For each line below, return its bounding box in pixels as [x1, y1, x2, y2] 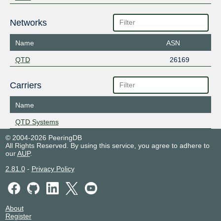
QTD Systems [15, 118, 59, 126]
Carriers [9, 80, 41, 90]
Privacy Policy [31, 165, 74, 173]
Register [5, 212, 32, 220]
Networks [9, 18, 47, 28]
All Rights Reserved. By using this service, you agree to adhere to [5, 142, 210, 150]
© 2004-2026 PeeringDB [5, 134, 82, 142]
